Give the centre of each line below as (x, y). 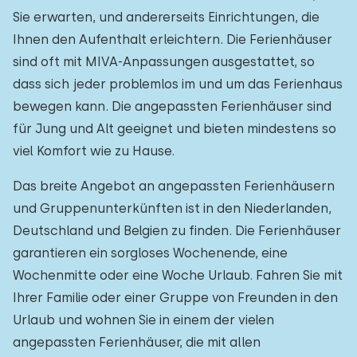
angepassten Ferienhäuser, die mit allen (137, 342)
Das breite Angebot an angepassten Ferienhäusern (174, 186)
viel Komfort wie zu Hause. (94, 151)
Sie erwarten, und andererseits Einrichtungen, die (166, 17)
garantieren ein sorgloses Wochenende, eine (150, 253)
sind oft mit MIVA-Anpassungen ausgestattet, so (164, 62)
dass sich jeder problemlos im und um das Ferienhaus (178, 84)
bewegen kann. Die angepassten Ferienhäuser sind (172, 106)
